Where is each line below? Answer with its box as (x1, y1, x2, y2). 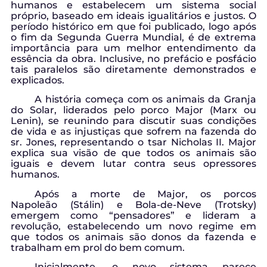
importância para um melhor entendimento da (11, 42, 256, 54)
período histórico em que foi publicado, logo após (11, 21, 256, 32)
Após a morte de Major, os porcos (35, 188, 256, 200)
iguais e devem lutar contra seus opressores (11, 158, 256, 170)
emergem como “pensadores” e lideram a (11, 209, 256, 221)
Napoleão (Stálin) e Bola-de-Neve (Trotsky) (11, 198, 256, 210)
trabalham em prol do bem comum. (11, 241, 185, 253)
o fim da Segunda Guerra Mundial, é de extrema (11, 32, 256, 43)
